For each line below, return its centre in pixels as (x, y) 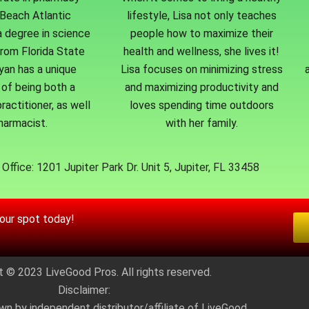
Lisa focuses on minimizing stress (201, 70)
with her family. (201, 123)
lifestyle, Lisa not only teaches (201, 16)
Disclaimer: (84, 290)
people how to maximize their (201, 34)
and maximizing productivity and (201, 88)
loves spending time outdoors (201, 106)
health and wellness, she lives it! (201, 52)
